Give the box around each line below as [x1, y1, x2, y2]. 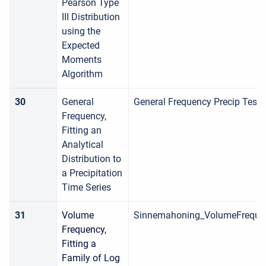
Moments [62, 54, 102, 65]
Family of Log [62, 252, 120, 264]
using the [62, 26, 100, 37]
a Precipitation [62, 167, 122, 179]
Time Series [62, 182, 111, 193]
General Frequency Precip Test [134, 96, 260, 107]
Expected [62, 40, 100, 51]
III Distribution [62, 11, 120, 23]
